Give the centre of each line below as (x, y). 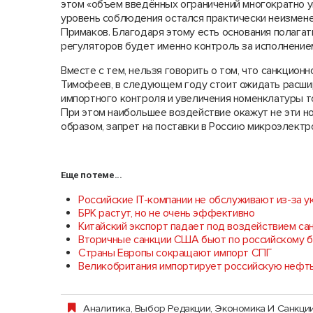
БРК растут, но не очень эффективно (167, 213)
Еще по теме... (92, 175)
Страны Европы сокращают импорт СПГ (175, 253)
